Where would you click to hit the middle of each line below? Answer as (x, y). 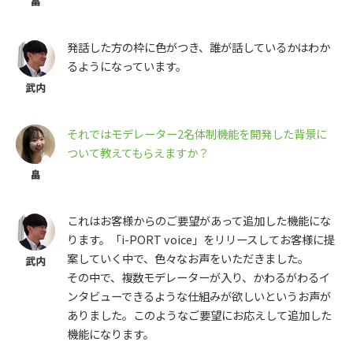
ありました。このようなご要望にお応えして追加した (199, 315)
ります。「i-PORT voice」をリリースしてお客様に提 (201, 240)
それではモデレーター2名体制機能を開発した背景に (197, 134)
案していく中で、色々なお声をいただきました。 (188, 258)
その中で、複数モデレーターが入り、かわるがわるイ (199, 277)
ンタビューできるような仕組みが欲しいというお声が (199, 296)
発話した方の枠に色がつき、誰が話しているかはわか (199, 47)
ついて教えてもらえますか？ (138, 153)
